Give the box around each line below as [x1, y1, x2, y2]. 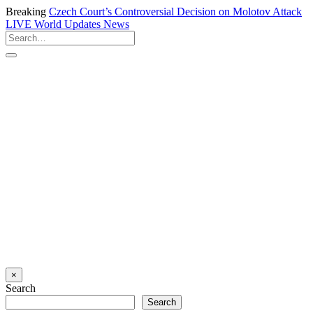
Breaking [6, 6, 46, 17]
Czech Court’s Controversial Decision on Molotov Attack [49, 6, 302, 17]
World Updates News [31, 18, 129, 30]
